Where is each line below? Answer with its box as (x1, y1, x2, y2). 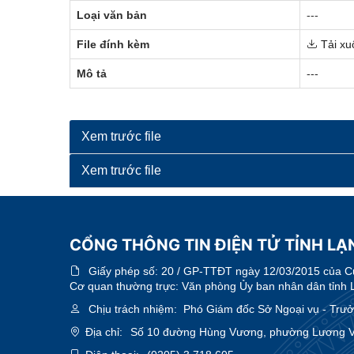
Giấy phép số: (88, 264, 161, 277)
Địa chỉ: (85, 325, 122, 338)
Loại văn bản (77, 8, 147, 21)
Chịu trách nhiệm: (88, 302, 177, 315)
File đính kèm (77, 37, 149, 51)
